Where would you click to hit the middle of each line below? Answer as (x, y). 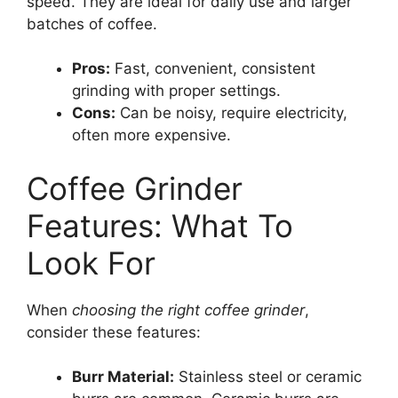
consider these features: (114, 332)
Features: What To (160, 225)
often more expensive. (151, 135)
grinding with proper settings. (176, 91)
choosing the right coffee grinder (188, 310)
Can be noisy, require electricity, (231, 113)
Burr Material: (123, 377)
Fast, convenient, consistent (213, 69)
